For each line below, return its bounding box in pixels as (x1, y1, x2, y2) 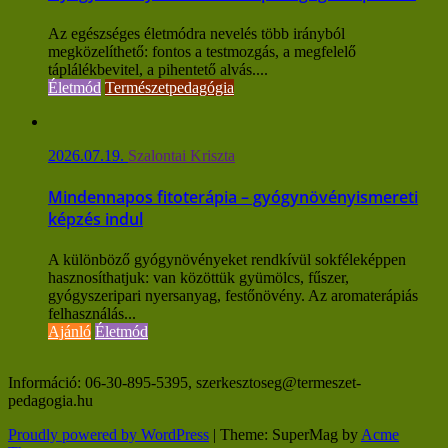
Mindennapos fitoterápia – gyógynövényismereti (48, 186, 418, 209)
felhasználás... (48, 305, 136, 323)
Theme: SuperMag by (220, 426, 361, 444)
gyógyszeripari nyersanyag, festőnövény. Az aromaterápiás (48, 287, 418, 305)
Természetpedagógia (105, 78, 234, 96)
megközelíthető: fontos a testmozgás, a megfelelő (48, 42, 356, 60)
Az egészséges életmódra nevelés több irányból (48, 24, 345, 42)
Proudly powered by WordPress (8, 426, 209, 444)
